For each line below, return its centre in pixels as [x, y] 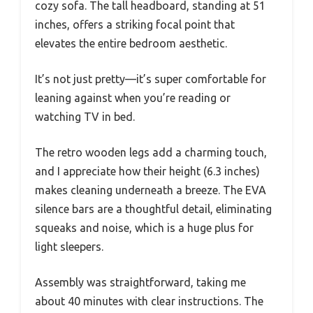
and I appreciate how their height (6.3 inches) [147, 171]
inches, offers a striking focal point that [135, 24]
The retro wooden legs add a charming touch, [151, 152]
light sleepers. [69, 246]
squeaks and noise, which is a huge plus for [144, 227]
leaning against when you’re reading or [133, 97]
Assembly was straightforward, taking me [140, 282]
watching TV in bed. [85, 116]
